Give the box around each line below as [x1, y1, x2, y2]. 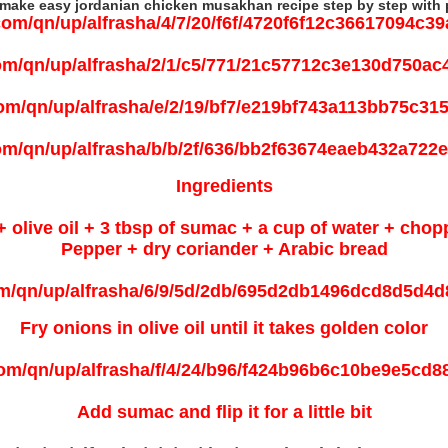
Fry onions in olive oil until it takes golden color [20, 318, 428, 338]
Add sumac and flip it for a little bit [76, 402, 372, 422]
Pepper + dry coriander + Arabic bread [60, 239, 388, 259]
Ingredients [175, 176, 273, 196]
